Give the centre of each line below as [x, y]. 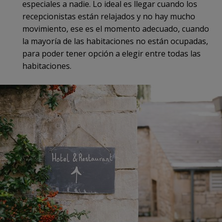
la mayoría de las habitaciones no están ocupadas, [115, 41]
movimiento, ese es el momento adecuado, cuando [116, 28]
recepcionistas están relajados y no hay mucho [109, 16]
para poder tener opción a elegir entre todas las [111, 53]
